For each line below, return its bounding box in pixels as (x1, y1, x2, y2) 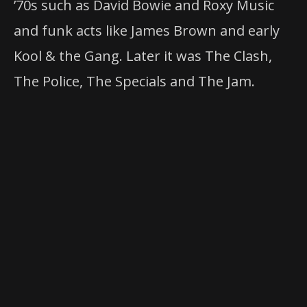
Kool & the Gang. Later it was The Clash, (14, 46, 272, 65)
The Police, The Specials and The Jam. (14, 71, 255, 90)
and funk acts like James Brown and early (14, 21, 280, 40)
